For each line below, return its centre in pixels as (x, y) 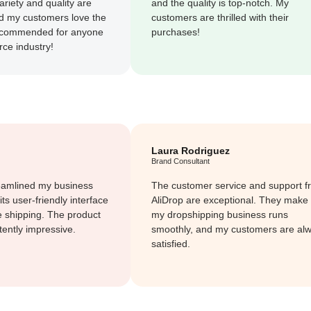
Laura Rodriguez (191, 150)
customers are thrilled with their (220, 17)
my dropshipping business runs (220, 214)
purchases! (176, 32)
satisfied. (171, 243)
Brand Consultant (180, 161)
